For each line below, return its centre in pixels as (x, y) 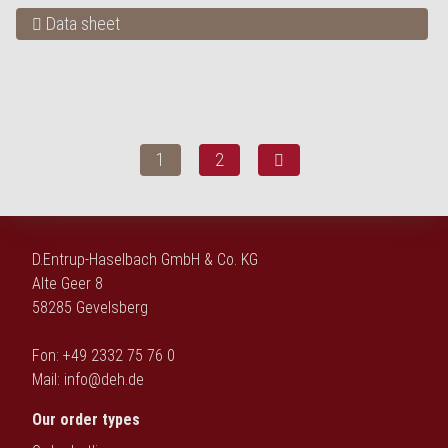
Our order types (86, 419)
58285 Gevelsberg (90, 307)
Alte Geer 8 (67, 283)
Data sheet (81, 23)
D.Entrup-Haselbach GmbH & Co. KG (145, 259)
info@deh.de (104, 379)
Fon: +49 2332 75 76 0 (103, 355)
